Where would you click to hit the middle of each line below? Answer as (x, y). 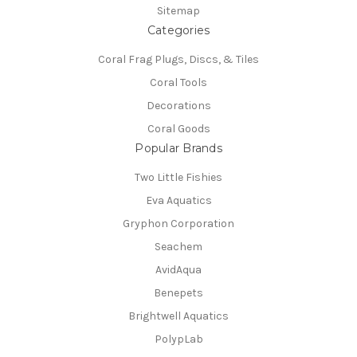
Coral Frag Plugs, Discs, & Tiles (178, 60)
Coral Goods (178, 129)
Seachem (178, 246)
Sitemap (178, 11)
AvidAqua (178, 269)
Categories (178, 31)
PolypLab (178, 339)
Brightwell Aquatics (178, 316)
